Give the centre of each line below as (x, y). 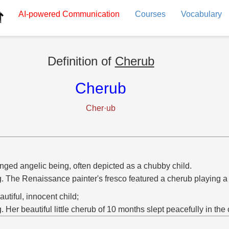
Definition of (81, 61)
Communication (90, 14)
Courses (150, 14)
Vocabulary (201, 14)
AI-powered (39, 14)
